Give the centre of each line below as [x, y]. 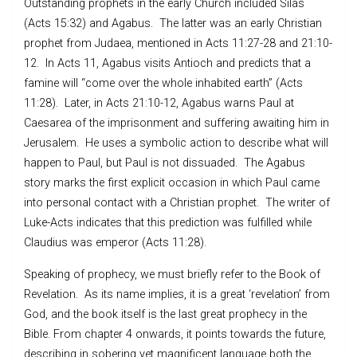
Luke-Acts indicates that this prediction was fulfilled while [168, 222]
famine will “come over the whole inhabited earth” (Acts [163, 83]
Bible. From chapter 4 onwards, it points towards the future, [175, 334]
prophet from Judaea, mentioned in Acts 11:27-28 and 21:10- [178, 43]
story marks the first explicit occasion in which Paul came [172, 182]
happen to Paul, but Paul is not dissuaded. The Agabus [165, 163]
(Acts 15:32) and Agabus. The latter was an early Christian [173, 23]
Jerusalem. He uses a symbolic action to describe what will [176, 143]
